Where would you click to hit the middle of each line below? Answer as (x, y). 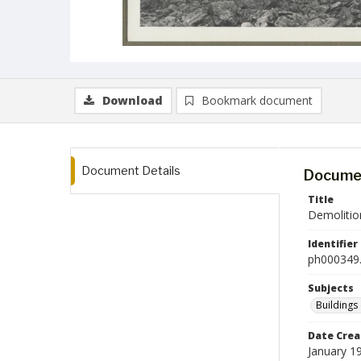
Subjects (331, 288)
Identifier (333, 244)
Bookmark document (257, 100)
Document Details (131, 170)
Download (133, 100)
